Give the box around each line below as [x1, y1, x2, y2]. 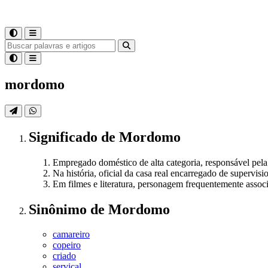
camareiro [53, 229, 90, 240]
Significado [29, 129, 101, 145]
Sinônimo [29, 201, 90, 217]
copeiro [53, 240, 81, 251]
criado [53, 251, 76, 261]
